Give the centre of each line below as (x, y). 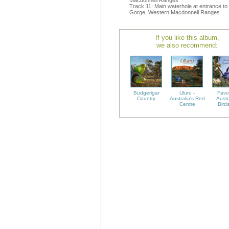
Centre (187, 104)
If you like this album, (187, 38)
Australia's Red (187, 98)
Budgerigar (146, 93)
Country (146, 98)
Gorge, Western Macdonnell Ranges (175, 12)
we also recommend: (187, 45)
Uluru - (187, 93)
